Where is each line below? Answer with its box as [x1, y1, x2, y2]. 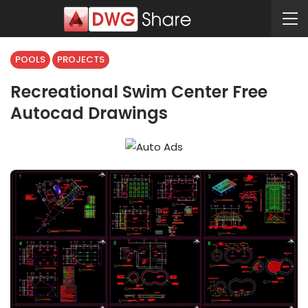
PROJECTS [57, 53, 104, 66]
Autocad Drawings [10, 102, 168, 124]
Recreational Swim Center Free [10, 80, 267, 103]
